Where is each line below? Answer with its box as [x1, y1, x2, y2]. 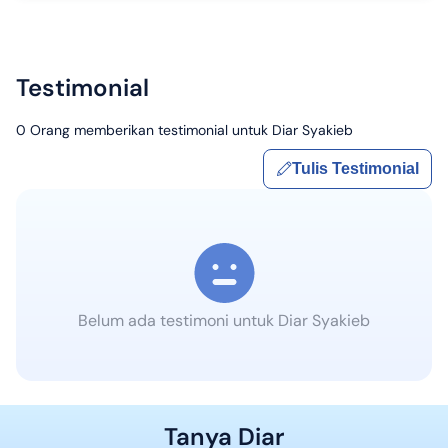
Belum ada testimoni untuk [78, 310, 278, 332]
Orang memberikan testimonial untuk [26, 121, 272, 140]
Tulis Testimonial [292, 160, 419, 178]
